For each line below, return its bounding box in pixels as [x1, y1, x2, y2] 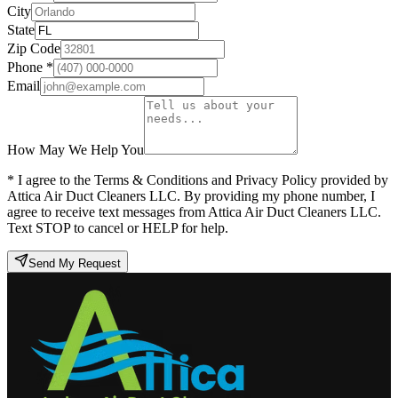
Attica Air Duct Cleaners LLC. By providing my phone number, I [7, 188, 375, 204]
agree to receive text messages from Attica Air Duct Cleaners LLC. [7, 204, 381, 220]
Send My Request [28, 257, 121, 271]
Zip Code [7, 41, 60, 57]
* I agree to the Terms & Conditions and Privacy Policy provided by [7, 172, 388, 188]
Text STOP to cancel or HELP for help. [7, 220, 228, 236]
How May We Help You [7, 142, 144, 158]
